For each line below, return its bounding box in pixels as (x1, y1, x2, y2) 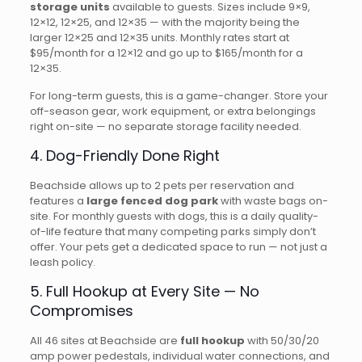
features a (29, 193, 86, 208)
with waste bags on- (217, 193, 328, 208)
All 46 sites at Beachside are (29, 333, 180, 348)
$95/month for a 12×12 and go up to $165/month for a (29, 45, 303, 61)
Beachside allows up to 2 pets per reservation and (29, 178, 294, 193)
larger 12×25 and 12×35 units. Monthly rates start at (29, 30, 289, 45)
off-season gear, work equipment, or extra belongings (29, 103, 316, 119)
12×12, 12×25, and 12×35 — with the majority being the (29, 15, 300, 30)
